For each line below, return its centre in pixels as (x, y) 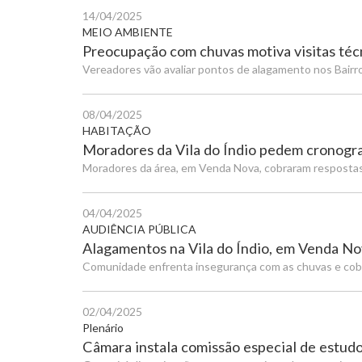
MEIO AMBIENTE (128, 32)
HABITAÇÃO (117, 130)
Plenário (103, 328)
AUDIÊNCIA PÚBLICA (139, 229)
